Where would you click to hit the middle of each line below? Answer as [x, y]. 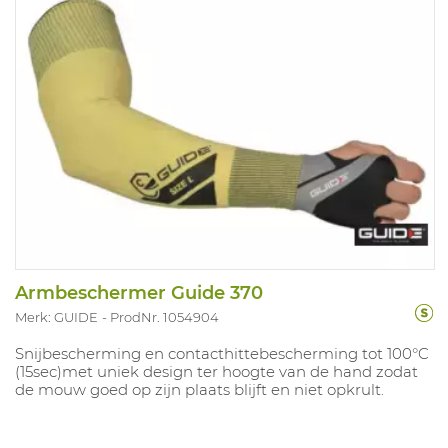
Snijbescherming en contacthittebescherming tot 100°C [222, 353]
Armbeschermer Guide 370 [139, 292]
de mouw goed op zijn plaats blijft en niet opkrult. [199, 389]
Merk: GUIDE [56, 316]
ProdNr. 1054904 [164, 316]
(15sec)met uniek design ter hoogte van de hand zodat [216, 371]
